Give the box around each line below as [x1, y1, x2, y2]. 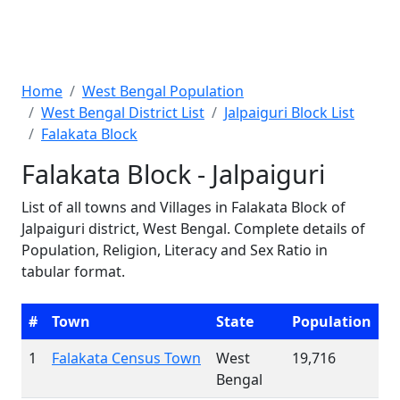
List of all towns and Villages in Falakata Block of [21, 197, 346, 217]
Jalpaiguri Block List [224, 103, 354, 122]
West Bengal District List [41, 103, 204, 122]
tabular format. [21, 262, 125, 281]
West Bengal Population [82, 81, 244, 101]
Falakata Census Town [52, 348, 201, 368]
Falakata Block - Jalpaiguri [21, 156, 325, 191]
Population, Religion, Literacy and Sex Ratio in [21, 240, 328, 260]
